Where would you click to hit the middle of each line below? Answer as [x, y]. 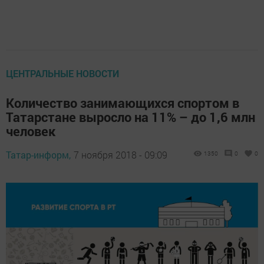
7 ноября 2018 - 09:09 [121, 154]
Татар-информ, [38, 154]
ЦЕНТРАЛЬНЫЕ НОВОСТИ [62, 73]
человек [31, 131]
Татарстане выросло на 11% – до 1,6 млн [131, 117]
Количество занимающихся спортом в [123, 103]
